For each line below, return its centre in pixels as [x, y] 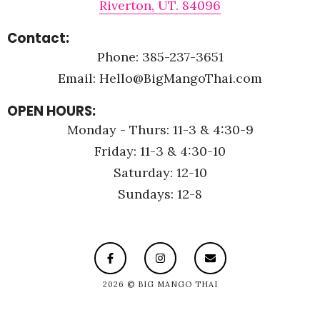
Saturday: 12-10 [160, 172]
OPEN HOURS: [51, 111]
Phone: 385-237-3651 [160, 56]
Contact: [38, 38]
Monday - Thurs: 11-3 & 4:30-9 [160, 129]
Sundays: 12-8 [160, 194]
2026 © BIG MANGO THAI [160, 284]
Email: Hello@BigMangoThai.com [160, 78]
